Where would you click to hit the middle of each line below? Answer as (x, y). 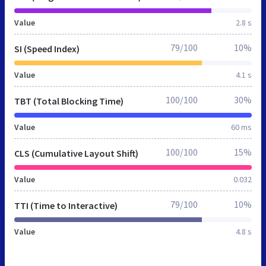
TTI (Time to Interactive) (66, 205)
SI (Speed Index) (47, 48)
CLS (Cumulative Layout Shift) (76, 153)
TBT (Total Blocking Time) (69, 101)
